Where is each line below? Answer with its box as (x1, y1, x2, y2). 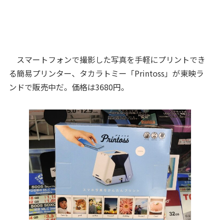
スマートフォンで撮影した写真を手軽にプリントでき (8, 54, 205, 65)
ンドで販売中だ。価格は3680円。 (8, 81, 129, 93)
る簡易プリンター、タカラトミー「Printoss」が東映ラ (8, 67, 204, 79)
